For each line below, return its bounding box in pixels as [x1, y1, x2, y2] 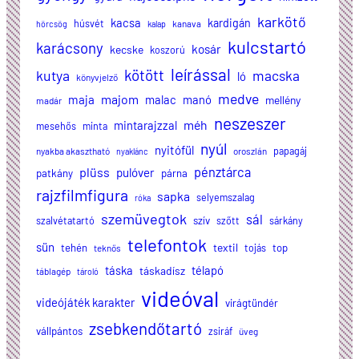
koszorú [150, 43, 185, 57]
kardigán [208, 16, 251, 30]
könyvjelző [76, 71, 118, 83]
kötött [124, 66, 164, 85]
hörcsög [36, 18, 67, 30]
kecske [110, 42, 143, 57]
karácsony [36, 38, 103, 58]
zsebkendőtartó [89, 318, 202, 339]
